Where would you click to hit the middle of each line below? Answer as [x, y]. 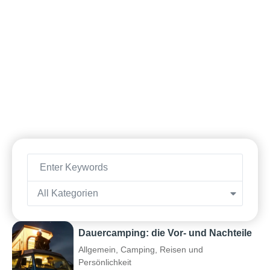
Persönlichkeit [105, 262]
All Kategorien [68, 193]
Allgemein [97, 250]
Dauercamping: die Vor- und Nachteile [165, 233]
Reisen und [181, 250]
